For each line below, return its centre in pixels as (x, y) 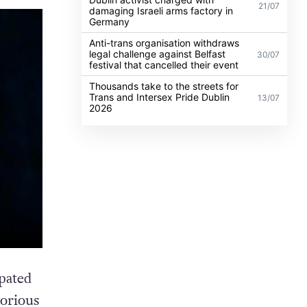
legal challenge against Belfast (158, 53)
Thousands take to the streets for (164, 86)
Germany (110, 21)
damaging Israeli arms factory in (161, 10)
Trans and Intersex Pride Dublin (160, 97)
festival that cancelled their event (164, 64)
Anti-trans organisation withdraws (164, 42)
